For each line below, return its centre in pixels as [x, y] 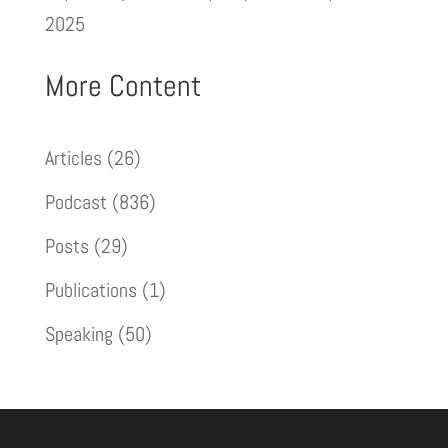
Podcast [75, 202]
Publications [90, 290]
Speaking [78, 334]
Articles [73, 158]
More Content [122, 86]
